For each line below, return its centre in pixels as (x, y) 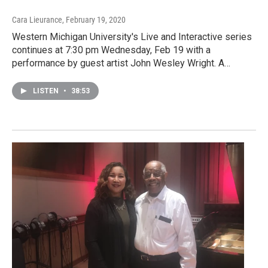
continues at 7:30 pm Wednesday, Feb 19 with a (111, 50)
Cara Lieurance (37, 19)
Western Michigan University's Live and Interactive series (132, 36)
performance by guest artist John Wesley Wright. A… (121, 63)
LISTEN (47, 91)
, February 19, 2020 (94, 19)
